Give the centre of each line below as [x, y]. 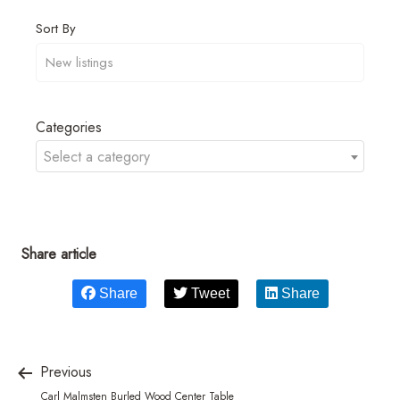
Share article [59, 254]
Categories [69, 127]
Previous [64, 371]
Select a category [97, 156]
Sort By [56, 28]
